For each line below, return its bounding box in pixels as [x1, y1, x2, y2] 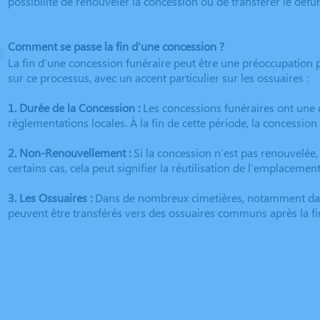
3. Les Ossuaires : [7, 190, 92, 206]
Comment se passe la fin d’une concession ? [7, 39, 224, 54]
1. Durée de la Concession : [7, 100, 140, 116]
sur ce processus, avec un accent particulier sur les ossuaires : [7, 70, 309, 86]
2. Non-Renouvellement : [7, 145, 131, 161]
